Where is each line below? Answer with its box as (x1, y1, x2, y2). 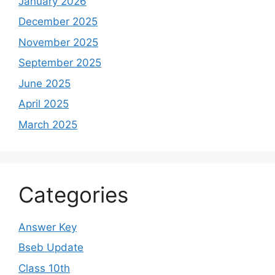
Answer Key (18, 220, 77, 233)
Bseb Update (18, 241, 83, 254)
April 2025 (18, 98, 69, 110)
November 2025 (18, 36, 98, 48)
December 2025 (18, 15, 98, 28)
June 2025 (18, 77, 71, 90)
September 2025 (18, 56, 101, 69)
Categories (18, 181, 128, 207)
